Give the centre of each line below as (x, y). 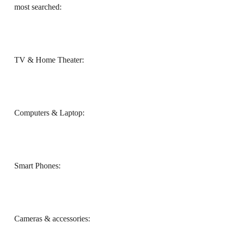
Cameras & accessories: (52, 219)
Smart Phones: (37, 166)
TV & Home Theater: (49, 60)
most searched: (38, 7)
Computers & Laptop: (49, 113)
